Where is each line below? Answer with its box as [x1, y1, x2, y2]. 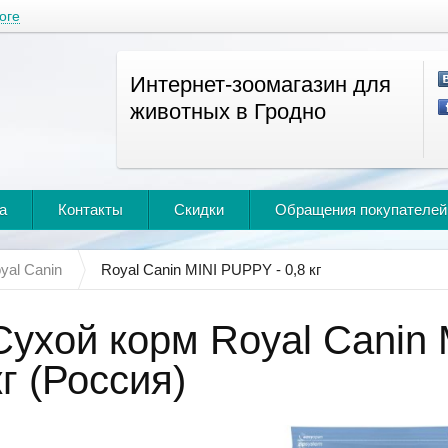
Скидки [174, 201, 224, 218]
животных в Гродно [130, 99, 326, 124]
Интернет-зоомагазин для [130, 72, 391, 97]
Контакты [58, 201, 123, 218]
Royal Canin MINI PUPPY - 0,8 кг [101, 261, 321, 278]
